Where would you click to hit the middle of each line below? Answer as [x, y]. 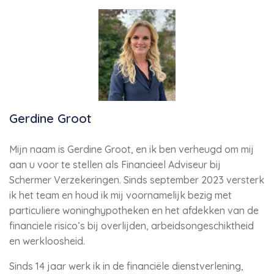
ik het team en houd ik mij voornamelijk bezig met [120, 195]
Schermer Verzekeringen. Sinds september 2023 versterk [137, 180]
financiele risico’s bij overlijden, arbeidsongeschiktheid [131, 226]
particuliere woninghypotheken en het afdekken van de [134, 210]
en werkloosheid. [47, 241]
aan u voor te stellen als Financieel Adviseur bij [115, 165]
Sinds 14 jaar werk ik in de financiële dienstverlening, [126, 266]
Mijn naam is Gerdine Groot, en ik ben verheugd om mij [131, 149]
